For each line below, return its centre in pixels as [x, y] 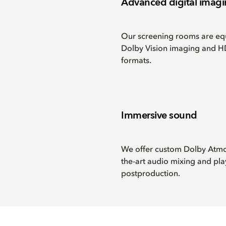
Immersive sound [159, 115]
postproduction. [151, 174]
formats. [136, 61]
